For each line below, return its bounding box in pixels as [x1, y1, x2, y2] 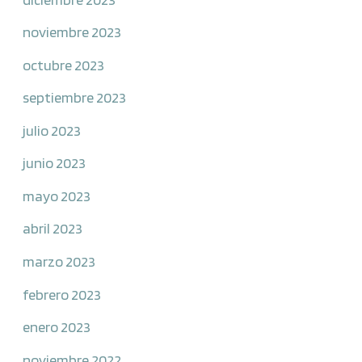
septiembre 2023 [23, 88, 127, 107]
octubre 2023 [23, 55, 105, 74]
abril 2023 [23, 219, 83, 238]
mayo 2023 [23, 186, 91, 204]
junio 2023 [23, 154, 86, 172]
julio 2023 [23, 120, 82, 139]
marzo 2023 [23, 251, 96, 270]
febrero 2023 [23, 284, 102, 303]
